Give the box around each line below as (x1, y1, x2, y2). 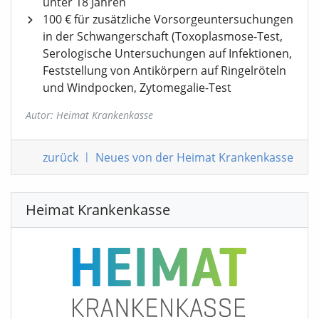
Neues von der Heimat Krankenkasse (95, 150, 293, 166)
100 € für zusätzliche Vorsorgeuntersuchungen (43, 11, 293, 28)
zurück (43, 150, 78, 166)
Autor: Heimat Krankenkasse (26, 108, 153, 122)
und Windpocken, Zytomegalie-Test (43, 80, 231, 96)
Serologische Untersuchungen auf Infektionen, (43, 46, 292, 62)
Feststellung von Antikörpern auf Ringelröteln (43, 63, 286, 79)
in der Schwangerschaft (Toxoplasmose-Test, (43, 28, 283, 45)
